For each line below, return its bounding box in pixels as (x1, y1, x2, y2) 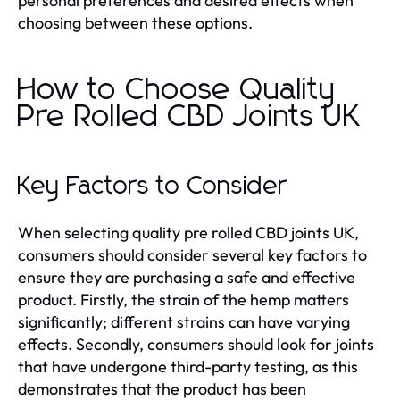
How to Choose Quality (18, 74, 337, 105)
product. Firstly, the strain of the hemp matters (18, 288, 349, 310)
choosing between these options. (18, 12, 253, 33)
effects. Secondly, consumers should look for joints (18, 333, 374, 354)
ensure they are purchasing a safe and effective (18, 266, 355, 287)
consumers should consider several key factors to (18, 244, 367, 265)
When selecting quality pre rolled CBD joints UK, (18, 221, 359, 243)
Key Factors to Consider (18, 173, 287, 199)
